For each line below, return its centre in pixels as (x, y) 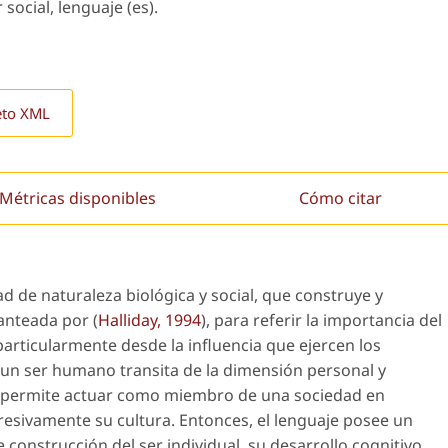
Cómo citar (341, 198)
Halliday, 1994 (149, 320)
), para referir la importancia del (321, 320)
